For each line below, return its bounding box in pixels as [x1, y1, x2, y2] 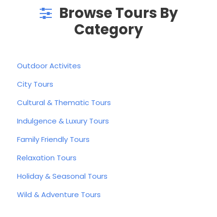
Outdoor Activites [17, 60, 81, 71]
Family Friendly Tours [17, 134, 90, 144]
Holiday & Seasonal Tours [17, 170, 108, 181]
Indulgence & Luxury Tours [17, 115, 109, 126]
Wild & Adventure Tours [17, 189, 101, 200]
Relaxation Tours [17, 152, 77, 163]
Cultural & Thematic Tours [17, 97, 111, 108]
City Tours [17, 78, 53, 89]
